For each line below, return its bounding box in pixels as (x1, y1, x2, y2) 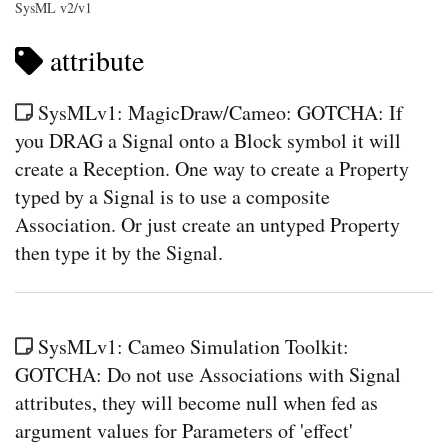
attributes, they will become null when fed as (15, 388, 378, 416)
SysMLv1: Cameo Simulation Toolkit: (37, 332, 349, 360)
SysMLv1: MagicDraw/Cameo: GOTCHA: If (37, 98, 403, 126)
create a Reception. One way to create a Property (15, 154, 409, 182)
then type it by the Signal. (15, 238, 223, 266)
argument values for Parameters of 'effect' (15, 416, 353, 444)
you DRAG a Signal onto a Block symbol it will (15, 126, 401, 154)
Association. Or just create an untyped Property (15, 210, 400, 238)
